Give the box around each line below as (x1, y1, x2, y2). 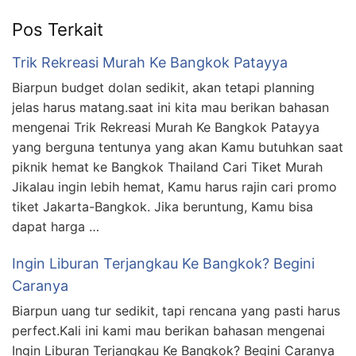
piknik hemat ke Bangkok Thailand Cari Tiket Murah (12, 159, 323, 176)
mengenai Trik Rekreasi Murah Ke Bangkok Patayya (12, 119, 319, 136)
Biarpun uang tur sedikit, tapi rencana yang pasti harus (12, 303, 340, 319)
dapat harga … (12, 219, 99, 235)
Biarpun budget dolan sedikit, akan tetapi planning (12, 79, 315, 96)
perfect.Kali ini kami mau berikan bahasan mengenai (12, 323, 325, 339)
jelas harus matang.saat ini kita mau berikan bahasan (12, 99, 329, 116)
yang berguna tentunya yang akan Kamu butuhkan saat (12, 139, 343, 156)
